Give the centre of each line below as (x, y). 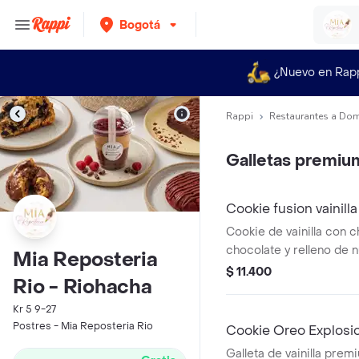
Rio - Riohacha (83, 287)
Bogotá (140, 25)
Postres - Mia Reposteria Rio (83, 326)
